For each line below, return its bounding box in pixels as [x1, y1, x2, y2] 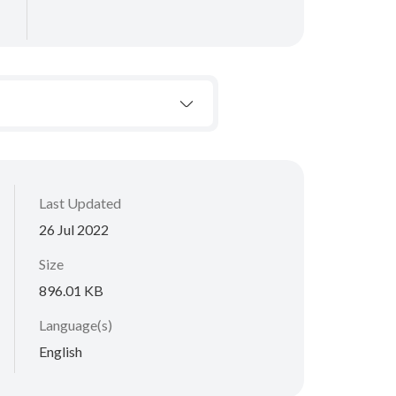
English [39, 342, 82, 360]
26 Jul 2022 [39, 220, 109, 238]
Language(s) [39, 316, 112, 333]
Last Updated [39, 194, 121, 211]
